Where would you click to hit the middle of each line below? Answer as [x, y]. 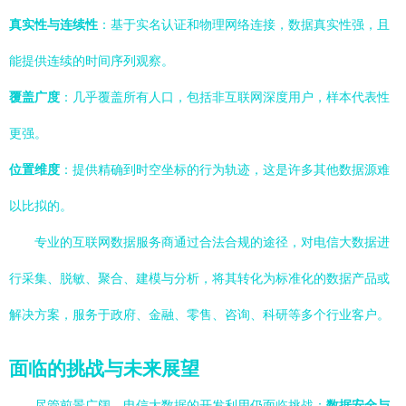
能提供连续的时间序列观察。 [92, 61]
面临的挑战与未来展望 [104, 368]
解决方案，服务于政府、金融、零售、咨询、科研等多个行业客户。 [199, 314]
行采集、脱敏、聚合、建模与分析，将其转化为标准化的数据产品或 [199, 278]
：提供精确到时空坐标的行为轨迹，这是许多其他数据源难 [225, 169]
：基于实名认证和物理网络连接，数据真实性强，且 [244, 24]
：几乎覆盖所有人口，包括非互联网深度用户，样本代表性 [225, 97]
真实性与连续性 [53, 24]
